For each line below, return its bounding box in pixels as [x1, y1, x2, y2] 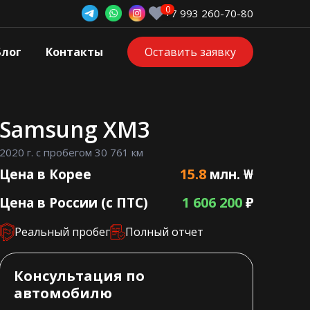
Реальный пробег [15, 224, 111, 240]
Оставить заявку [145, 44, 236, 60]
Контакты [46, 44, 103, 60]
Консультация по [14, 266, 145, 286]
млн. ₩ [206, 165, 253, 184]
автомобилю [14, 284, 113, 303]
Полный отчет [125, 224, 204, 240]
